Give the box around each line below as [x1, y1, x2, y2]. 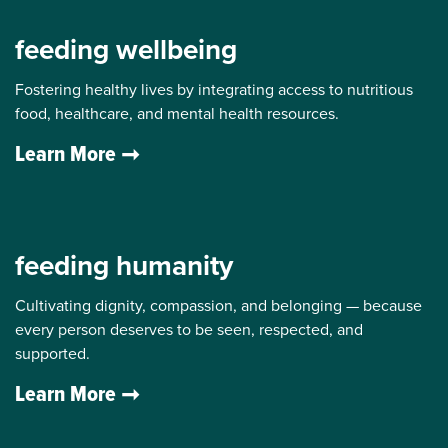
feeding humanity [15, 244, 233, 286]
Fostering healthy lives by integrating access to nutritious [15, 77, 413, 101]
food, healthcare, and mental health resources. [15, 101, 339, 125]
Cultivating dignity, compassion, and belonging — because [15, 293, 422, 317]
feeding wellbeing [15, 28, 237, 70]
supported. [15, 341, 90, 365]
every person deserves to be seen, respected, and [15, 317, 363, 341]
